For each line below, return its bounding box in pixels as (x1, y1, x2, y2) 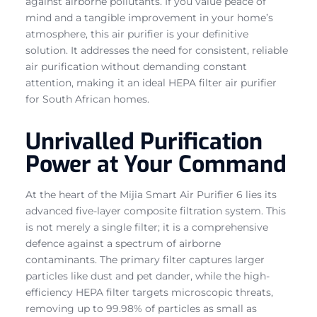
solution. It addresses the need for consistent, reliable (25, 43, 288, 57)
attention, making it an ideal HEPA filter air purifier (25, 76, 277, 89)
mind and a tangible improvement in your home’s (25, 11, 273, 24)
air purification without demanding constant (25, 59, 247, 73)
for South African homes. (25, 92, 149, 105)
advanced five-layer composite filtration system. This (25, 204, 286, 217)
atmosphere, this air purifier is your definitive (25, 27, 248, 40)
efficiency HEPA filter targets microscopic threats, (25, 285, 273, 299)
